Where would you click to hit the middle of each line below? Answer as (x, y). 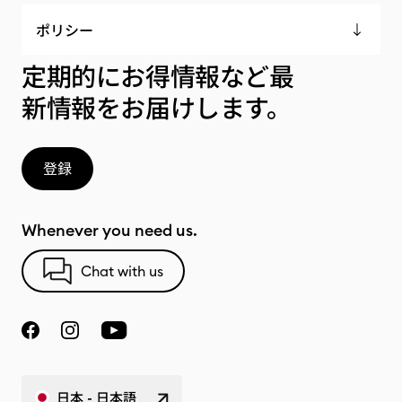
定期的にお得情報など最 (158, 77)
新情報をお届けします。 (157, 109)
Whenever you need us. (109, 230)
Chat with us (122, 271)
